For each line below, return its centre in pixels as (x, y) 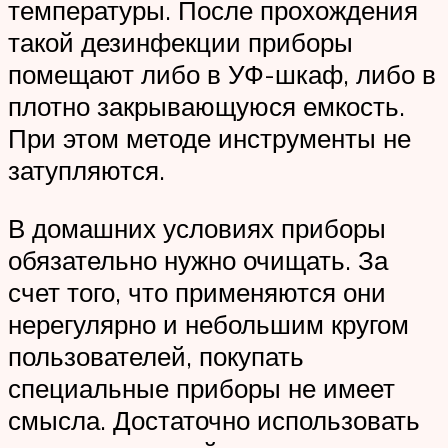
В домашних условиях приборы (197, 228)
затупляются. (86, 170)
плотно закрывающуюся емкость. (206, 106)
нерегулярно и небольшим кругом (208, 324)
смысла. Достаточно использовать (214, 420)
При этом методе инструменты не (209, 138)
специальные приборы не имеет (201, 388)
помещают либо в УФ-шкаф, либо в (222, 74)
